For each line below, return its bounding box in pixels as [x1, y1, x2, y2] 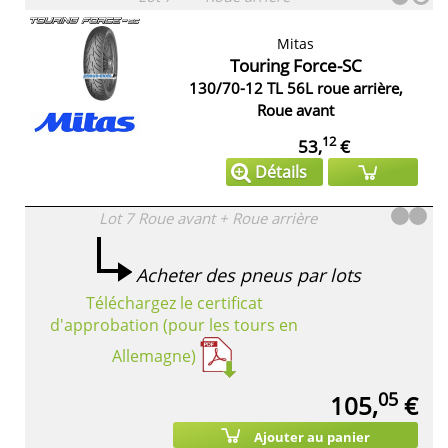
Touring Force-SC [229, 53, 362, 77]
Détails [255, 160, 307, 183]
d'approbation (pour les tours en [50, 313, 298, 336]
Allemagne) [112, 345, 196, 368]
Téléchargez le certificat [85, 291, 263, 314]
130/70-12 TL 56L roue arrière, [188, 77, 403, 98]
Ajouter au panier [253, 427, 370, 446]
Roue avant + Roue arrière [138, 207, 317, 228]
